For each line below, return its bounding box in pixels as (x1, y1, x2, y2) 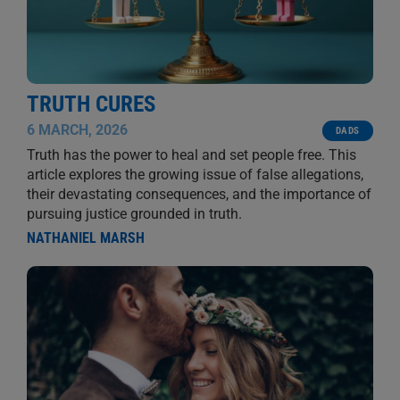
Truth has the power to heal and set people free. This (26, 146, 356, 164)
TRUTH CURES (26, 91, 155, 118)
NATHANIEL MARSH (26, 229, 145, 247)
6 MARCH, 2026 (26, 121, 128, 139)
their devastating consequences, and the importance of (26, 186, 371, 204)
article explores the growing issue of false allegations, (26, 166, 363, 184)
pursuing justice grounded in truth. (26, 205, 242, 223)
